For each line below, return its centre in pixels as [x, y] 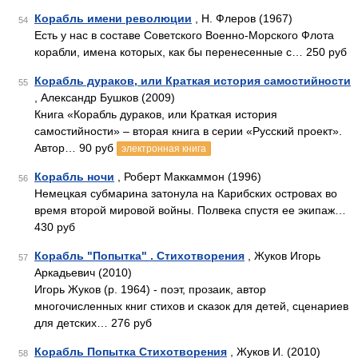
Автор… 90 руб [76, 148]
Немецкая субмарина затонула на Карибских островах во [186, 193]
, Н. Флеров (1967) [242, 18]
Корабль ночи [74, 177]
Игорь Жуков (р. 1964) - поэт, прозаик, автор [150, 289]
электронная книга [164, 149]
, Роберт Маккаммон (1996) [188, 177]
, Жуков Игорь [282, 256]
